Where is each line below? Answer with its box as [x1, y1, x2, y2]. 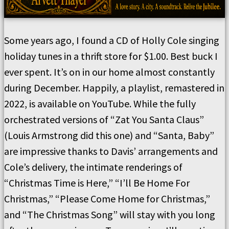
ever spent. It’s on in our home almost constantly [4, 65, 215, 78]
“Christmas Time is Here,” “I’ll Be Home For [4, 176, 190, 189]
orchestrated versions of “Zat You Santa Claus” [4, 113, 204, 126]
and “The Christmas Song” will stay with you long [4, 208, 215, 221]
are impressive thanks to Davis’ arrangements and [4, 145, 218, 157]
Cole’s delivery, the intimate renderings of [4, 161, 182, 173]
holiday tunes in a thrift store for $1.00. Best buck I [4, 50, 218, 62]
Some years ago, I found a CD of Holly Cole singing [4, 34, 219, 47]
